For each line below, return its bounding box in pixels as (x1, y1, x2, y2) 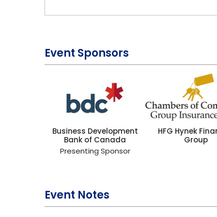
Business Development (52, 126, 138, 136)
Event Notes (45, 187, 109, 202)
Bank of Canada (64, 135, 126, 145)
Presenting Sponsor (60, 146, 130, 156)
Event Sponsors (45, 46, 129, 61)
